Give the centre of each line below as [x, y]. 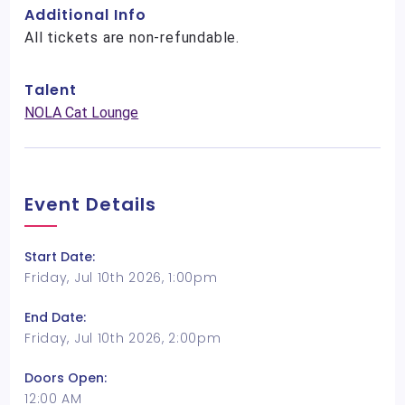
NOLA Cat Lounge [82, 113]
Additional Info [86, 15]
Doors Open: [66, 378]
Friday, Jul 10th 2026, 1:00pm [121, 278]
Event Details [91, 204]
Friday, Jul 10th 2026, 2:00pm [123, 338]
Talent [51, 90]
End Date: [56, 317]
